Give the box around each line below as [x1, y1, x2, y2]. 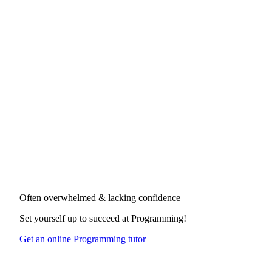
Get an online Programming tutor [19, 233, 146, 244]
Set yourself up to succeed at [19, 212, 131, 223]
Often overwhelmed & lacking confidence [19, 192, 180, 203]
